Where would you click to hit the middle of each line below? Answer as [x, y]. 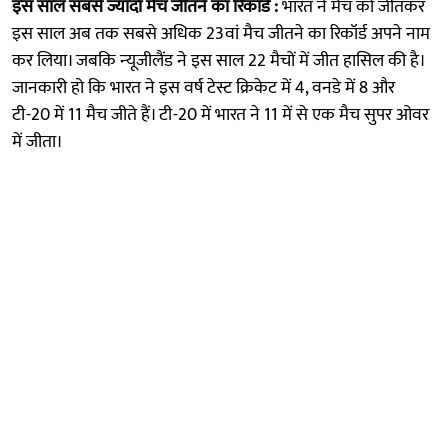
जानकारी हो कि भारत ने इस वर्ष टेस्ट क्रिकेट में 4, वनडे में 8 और [203, 87]
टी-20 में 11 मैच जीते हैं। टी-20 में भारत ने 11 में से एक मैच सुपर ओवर [220, 114]
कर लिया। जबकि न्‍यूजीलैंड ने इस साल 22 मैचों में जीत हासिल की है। [218, 60]
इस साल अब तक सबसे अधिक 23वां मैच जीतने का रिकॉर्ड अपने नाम [221, 33]
